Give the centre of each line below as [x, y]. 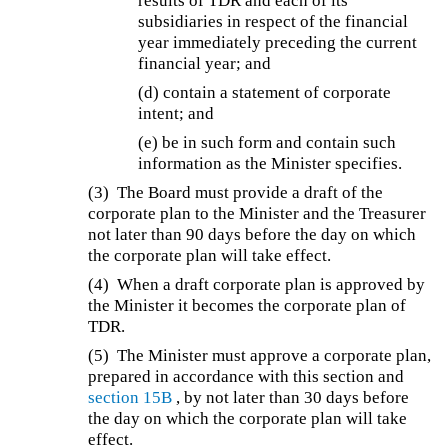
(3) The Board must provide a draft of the [236, 192]
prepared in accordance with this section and [246, 376]
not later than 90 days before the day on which [252, 234]
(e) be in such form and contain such [267, 142]
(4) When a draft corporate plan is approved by [257, 284]
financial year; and [205, 63]
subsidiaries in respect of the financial [273, 21]
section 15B [130, 397]
